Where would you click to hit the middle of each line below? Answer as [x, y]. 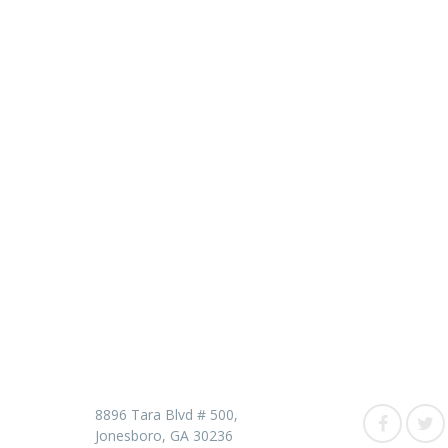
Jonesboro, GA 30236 [164, 436]
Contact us [151, 344]
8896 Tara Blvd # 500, [166, 415]
